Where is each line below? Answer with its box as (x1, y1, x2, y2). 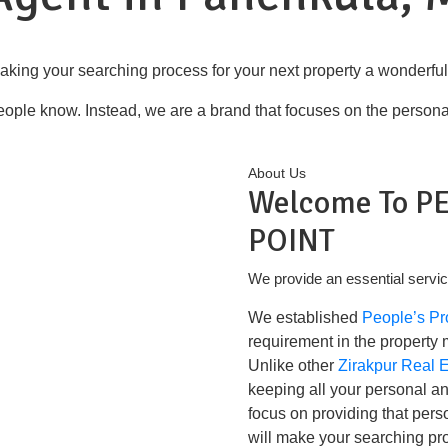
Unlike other (247, 357, 338, 374)
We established (247, 309, 362, 326)
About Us (247, 165, 306, 181)
